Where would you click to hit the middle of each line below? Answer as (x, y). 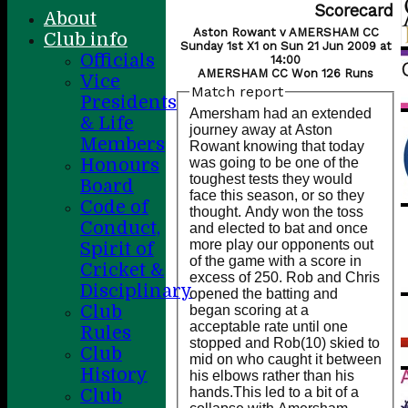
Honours (120, 165)
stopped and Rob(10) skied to (285, 342)
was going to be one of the (274, 162)
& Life (107, 123)
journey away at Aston (261, 129)
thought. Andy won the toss (276, 211)
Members (122, 144)
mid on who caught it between (286, 359)
